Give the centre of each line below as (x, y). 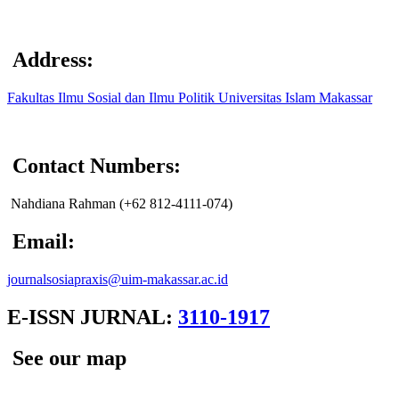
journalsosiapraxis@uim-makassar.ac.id (118, 279)
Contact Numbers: (97, 165)
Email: (44, 241)
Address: (53, 60)
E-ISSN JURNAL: (93, 317)
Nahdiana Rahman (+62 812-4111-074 (118, 203)
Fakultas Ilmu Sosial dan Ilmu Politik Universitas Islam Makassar (190, 98)
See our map (69, 358)
